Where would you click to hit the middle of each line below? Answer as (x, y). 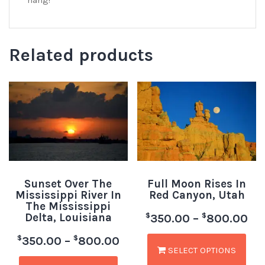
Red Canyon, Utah (197, 195)
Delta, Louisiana (68, 217)
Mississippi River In (68, 195)
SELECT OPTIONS (201, 250)
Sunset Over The (68, 184)
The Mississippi (68, 206)
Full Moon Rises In (197, 184)
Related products (81, 55)
